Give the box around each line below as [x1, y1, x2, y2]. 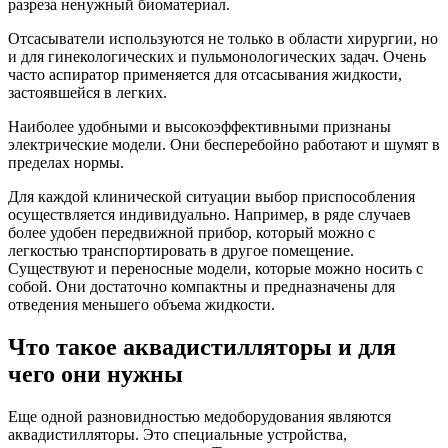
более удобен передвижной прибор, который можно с [8, 224, 375, 242]
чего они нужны [8, 361, 183, 388]
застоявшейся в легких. [8, 84, 167, 102]
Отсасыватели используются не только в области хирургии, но [8, 30, 438, 48]
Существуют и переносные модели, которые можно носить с [8, 260, 423, 278]
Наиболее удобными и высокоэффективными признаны [8, 118, 391, 136]
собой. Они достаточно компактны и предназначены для [8, 278, 395, 296]
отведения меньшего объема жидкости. [8, 296, 275, 314]
